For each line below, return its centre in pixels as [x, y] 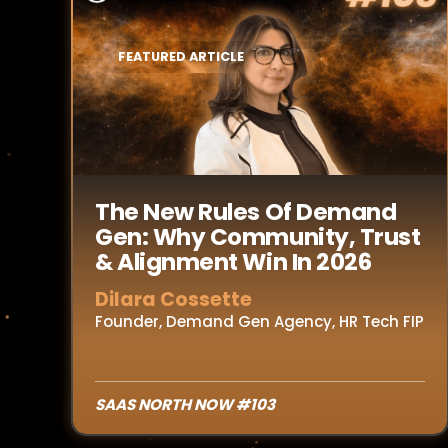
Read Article [170, 78]
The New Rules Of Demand [246, 212]
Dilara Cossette [173, 299]
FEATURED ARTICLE [181, 56]
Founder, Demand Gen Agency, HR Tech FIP [259, 321]
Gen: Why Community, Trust [258, 237]
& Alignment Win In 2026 [233, 262]
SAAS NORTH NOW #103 [185, 404]
